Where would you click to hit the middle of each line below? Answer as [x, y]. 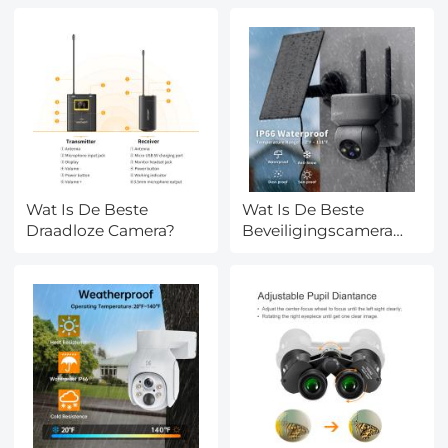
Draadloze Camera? [101, 231]
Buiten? [272, 252]
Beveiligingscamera [318, 231]
